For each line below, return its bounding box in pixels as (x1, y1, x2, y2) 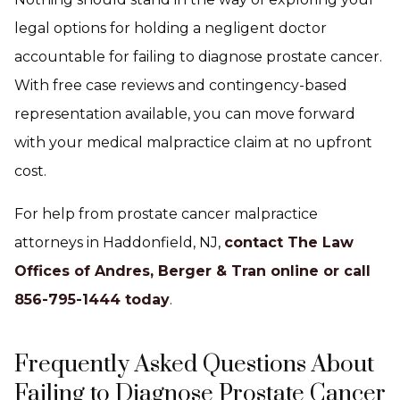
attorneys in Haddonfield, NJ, (14, 234, 224, 251)
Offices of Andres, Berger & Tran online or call (14, 262, 371, 279)
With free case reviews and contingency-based (14, 77, 347, 94)
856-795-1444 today (14, 291, 170, 308)
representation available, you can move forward (14, 105, 355, 122)
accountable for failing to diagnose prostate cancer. (14, 48, 382, 65)
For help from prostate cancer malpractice (14, 205, 318, 222)
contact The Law (224, 234, 354, 251)
